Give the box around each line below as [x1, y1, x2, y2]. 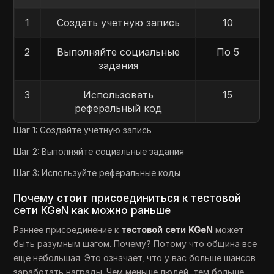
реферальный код [74, 102, 162, 114]
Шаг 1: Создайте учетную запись [13, 125, 152, 135]
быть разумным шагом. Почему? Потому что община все [13, 239, 257, 249]
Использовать [83, 89, 154, 101]
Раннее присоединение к [13, 224, 122, 235]
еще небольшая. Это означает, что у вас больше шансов [13, 253, 256, 263]
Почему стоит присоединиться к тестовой [13, 192, 242, 204]
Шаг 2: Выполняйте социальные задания [13, 146, 185, 157]
